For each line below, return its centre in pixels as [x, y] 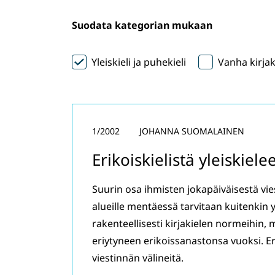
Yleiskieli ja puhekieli [139, 62]
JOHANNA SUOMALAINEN [192, 131]
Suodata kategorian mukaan [142, 25]
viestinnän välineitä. [138, 258]
